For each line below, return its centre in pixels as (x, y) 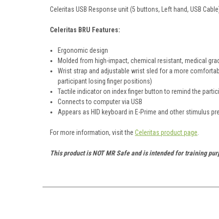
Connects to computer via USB (100, 101)
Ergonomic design (83, 50)
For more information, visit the (92, 132)
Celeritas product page (166, 132)
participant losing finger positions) (105, 81)
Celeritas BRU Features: (85, 30)
